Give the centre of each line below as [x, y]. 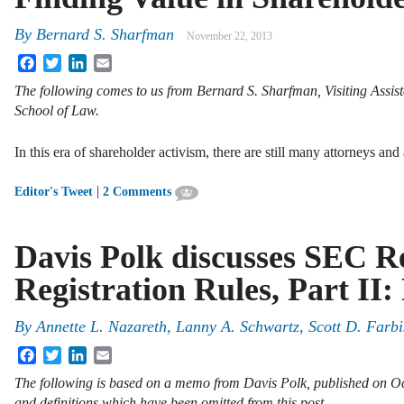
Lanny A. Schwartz [238, 327]
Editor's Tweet [54, 192]
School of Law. [57, 111]
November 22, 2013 [230, 37]
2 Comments [137, 192]
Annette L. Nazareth [101, 327]
